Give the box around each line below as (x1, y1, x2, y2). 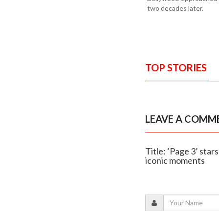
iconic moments (145, 154, 205, 166)
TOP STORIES (145, 61, 207, 73)
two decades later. (147, 3, 203, 12)
